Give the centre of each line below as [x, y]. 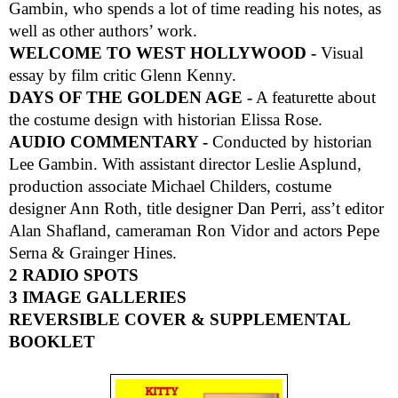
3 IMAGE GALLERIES [98, 298]
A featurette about [314, 98]
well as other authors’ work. [103, 31]
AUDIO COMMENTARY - [111, 142]
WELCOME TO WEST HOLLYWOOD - [165, 53]
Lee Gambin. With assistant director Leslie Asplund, [185, 164]
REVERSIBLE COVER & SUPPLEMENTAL [179, 320]
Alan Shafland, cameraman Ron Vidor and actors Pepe [194, 231]
